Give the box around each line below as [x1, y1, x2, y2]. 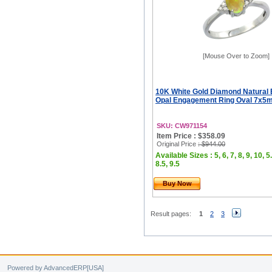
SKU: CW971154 [157, 122, 207, 129]
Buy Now [163, 180, 192, 187]
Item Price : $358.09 [157, 132, 225, 140]
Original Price [157, 140, 198, 148]
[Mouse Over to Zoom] [203, 52, 270, 59]
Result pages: [151, 210, 191, 217]
